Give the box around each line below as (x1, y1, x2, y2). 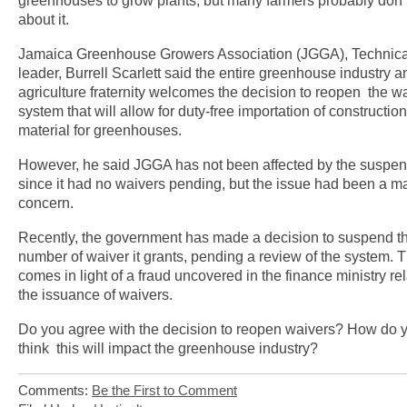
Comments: (18, 383, 92, 398)
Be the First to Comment (92, 383, 237, 398)
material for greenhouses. (18, 122, 182, 138)
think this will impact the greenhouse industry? (18, 340, 318, 356)
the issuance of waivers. (18, 286, 173, 303)
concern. (18, 194, 74, 211)
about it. (18, 11, 73, 27)
